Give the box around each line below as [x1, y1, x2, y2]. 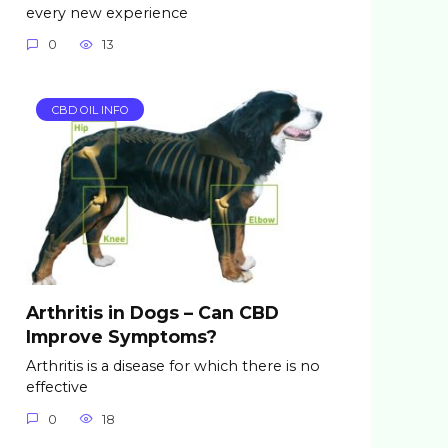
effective [26, 378, 88, 397]
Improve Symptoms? [26, 326, 217, 348]
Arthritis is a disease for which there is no [26, 357, 320, 376]
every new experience [26, 3, 188, 22]
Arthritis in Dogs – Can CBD [26, 302, 279, 324]
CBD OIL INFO [51, 102, 129, 117]
